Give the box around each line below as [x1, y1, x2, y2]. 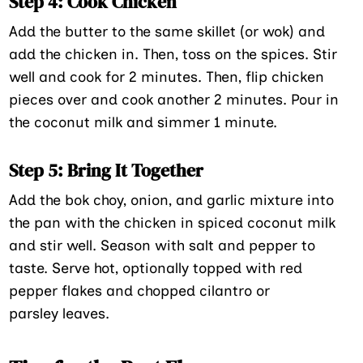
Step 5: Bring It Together [9, 157, 204, 182]
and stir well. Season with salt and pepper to [9, 236, 316, 254]
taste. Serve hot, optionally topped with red [9, 258, 303, 277]
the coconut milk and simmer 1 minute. [9, 113, 278, 131]
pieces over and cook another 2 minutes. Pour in [9, 90, 340, 109]
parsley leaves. [9, 304, 110, 322]
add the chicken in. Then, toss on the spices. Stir [9, 45, 338, 63]
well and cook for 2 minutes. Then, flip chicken [9, 67, 325, 86]
